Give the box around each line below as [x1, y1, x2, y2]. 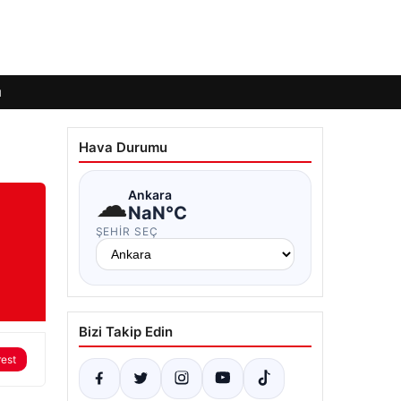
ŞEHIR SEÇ [95, 225, 159, 238]
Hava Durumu [78, 139, 167, 156]
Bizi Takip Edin [78, 323, 173, 340]
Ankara [127, 186, 172, 202]
